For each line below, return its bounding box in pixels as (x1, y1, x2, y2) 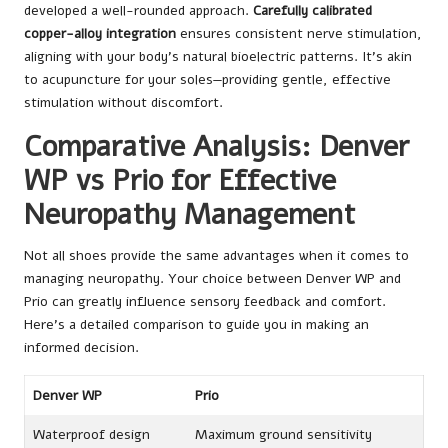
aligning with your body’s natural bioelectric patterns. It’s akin (24, 46, 412, 66)
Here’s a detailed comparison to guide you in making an (24, 314, 369, 334)
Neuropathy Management (24, 194, 355, 234)
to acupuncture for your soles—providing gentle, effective (24, 69, 391, 89)
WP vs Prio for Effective (24, 160, 336, 200)
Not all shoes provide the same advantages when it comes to (24, 245, 409, 265)
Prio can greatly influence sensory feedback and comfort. (24, 291, 386, 311)
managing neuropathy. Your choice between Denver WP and (24, 268, 401, 288)
